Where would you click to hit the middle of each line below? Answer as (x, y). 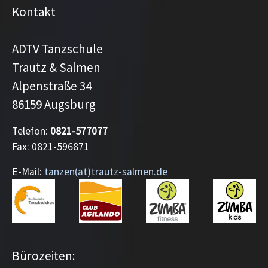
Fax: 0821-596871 (51, 147)
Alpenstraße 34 (52, 86)
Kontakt (34, 12)
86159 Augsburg (54, 105)
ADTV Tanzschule (57, 49)
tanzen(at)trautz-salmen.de (106, 172)
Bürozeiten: (44, 256)
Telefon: (31, 131)
